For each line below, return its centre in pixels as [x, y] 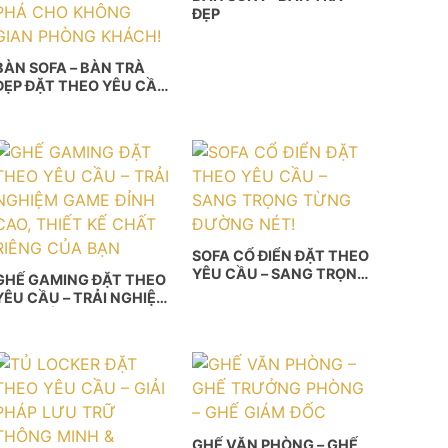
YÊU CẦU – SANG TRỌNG [280, 274]
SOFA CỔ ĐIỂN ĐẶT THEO [281, 256]
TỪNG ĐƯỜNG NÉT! [264, 292]
